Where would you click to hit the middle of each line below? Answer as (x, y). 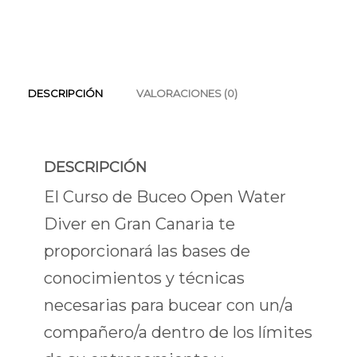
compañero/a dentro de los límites (178, 332)
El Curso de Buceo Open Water (165, 196)
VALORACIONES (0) (187, 93)
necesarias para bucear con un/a (169, 305)
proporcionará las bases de (147, 251)
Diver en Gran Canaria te (139, 224)
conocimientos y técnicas (144, 278)
